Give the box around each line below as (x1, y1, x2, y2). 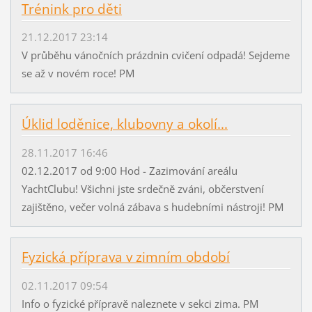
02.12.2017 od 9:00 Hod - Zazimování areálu (21, 163, 237, 178)
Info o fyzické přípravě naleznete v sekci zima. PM (21, 296, 258, 311)
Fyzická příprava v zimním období (21, 248, 230, 267)
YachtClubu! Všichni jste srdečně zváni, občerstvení (21, 181, 264, 196)
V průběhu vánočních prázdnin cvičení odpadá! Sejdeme (21, 48, 290, 63)
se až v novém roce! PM (21, 66, 134, 81)
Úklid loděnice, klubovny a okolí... (21, 115, 228, 134)
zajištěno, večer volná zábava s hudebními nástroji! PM (21, 199, 283, 214)
